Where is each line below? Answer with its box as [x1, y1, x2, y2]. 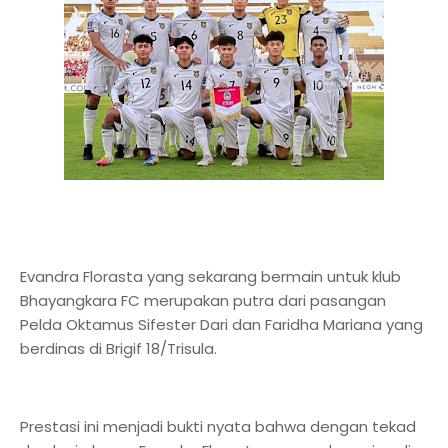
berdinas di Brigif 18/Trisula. [20, 338, 217, 359]
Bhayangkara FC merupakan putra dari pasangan [20, 290, 386, 311]
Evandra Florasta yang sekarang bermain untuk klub [20, 266, 401, 287]
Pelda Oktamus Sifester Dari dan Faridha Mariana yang [20, 314, 423, 335]
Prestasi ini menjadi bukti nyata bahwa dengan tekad [20, 416, 416, 437]
